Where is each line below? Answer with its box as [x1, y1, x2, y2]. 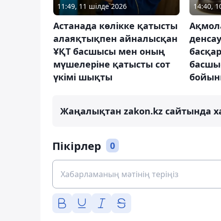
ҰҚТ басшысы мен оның [53, 45, 165, 57]
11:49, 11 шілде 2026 [57, 1, 127, 11]
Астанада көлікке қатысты [53, 19, 178, 32]
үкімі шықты [53, 71, 112, 83]
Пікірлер [52, 138, 101, 153]
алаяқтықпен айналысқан [53, 32, 178, 44]
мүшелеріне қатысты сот [53, 58, 170, 70]
